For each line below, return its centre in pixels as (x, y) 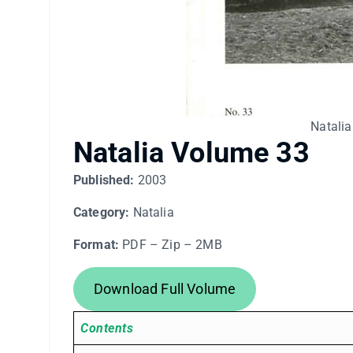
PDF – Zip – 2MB (171, 244)
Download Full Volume (165, 288)
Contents (107, 328)
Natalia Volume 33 (191, 152)
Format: (97, 244)
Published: (104, 180)
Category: (102, 212)
